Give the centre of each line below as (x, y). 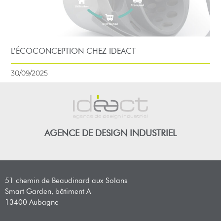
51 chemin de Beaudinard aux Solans (66, 181)
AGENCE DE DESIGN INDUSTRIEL (110, 133)
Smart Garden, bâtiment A (48, 192)
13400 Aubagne (32, 203)
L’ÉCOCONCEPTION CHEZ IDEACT (74, 51)
